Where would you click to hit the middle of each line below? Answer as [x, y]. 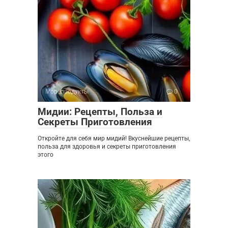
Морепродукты [67, 91]
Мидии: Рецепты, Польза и [100, 111]
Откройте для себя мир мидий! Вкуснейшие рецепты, [114, 138]
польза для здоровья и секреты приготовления [107, 146]
